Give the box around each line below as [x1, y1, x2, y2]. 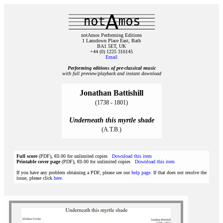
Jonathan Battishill [80, 89, 143, 97]
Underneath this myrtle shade [69, 116, 154, 124]
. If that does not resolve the [150, 170, 207, 175]
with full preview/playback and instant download [62, 71, 161, 76]
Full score [16, 153, 37, 159]
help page [131, 170, 150, 175]
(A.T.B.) [102, 126, 121, 133]
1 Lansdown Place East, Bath [82, 38, 141, 43]
